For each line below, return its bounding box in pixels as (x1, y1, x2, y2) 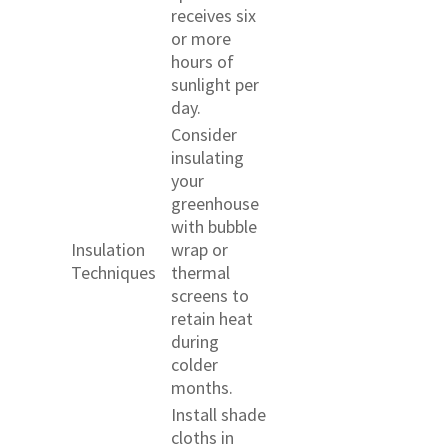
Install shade (171, 402, 266, 426)
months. (171, 375, 233, 399)
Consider (171, 122, 237, 146)
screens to (171, 283, 249, 307)
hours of (171, 49, 234, 73)
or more (171, 26, 231, 50)
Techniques (71, 260, 156, 284)
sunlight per (171, 72, 259, 96)
